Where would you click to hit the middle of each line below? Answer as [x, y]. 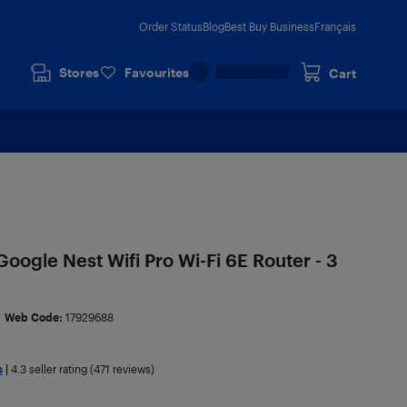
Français [335, 26]
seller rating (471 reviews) [90, 369]
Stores [79, 72]
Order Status [171, 26]
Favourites [157, 72]
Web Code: [35, 317]
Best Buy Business [269, 26]
